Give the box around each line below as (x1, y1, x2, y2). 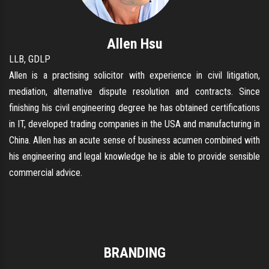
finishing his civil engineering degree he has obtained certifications (9, 101, 260, 113)
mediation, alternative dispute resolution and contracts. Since (9, 85, 260, 97)
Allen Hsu (107, 35, 162, 52)
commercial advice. (9, 166, 82, 178)
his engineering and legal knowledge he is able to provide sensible (9, 150, 260, 162)
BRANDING (103, 244, 166, 261)
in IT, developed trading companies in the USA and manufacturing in (9, 118, 260, 130)
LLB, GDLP (9, 53, 50, 65)
